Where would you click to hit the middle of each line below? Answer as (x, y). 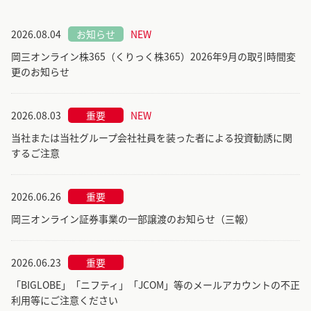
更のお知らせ (40, 71)
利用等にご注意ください (65, 300)
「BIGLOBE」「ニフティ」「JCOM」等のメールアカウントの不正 (155, 284)
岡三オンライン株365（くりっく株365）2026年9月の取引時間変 (153, 56)
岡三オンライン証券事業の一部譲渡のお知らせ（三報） (133, 218)
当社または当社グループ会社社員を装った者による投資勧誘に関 (152, 137)
